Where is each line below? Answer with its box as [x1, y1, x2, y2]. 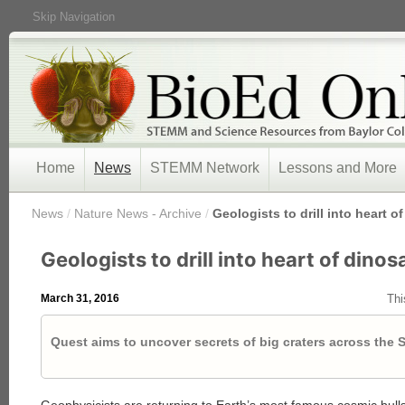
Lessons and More [278, 160, 397, 175]
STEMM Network [150, 160, 259, 175]
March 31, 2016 [41, 292, 119, 305]
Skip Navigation [33, 10, 115, 24]
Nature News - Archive [74, 206, 202, 221]
